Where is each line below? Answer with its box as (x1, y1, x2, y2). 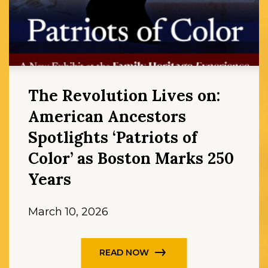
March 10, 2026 (28, 205, 108, 218)
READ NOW (99, 247, 149, 258)
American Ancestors (28, 106, 186, 126)
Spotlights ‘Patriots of (28, 127, 197, 147)
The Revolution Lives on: (28, 85, 220, 105)
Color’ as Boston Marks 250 (28, 148, 234, 168)
